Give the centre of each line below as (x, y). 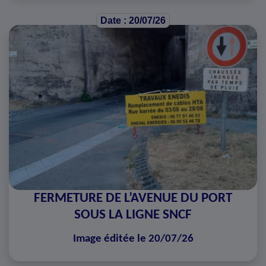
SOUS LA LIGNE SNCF (133, 215)
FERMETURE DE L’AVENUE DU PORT (133, 198)
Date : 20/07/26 (133, 20)
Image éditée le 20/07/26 (133, 238)
